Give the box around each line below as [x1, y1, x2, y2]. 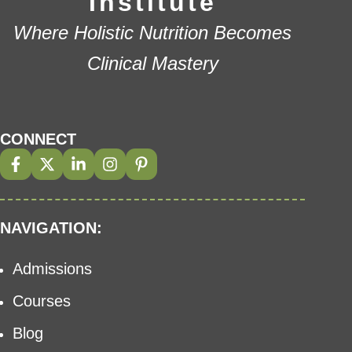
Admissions [13, 259, 92, 277]
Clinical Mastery [86, 52, 218, 74]
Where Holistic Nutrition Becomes [13, 21, 291, 43]
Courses [13, 291, 71, 310]
